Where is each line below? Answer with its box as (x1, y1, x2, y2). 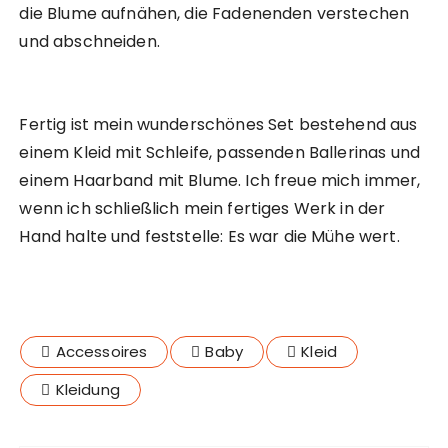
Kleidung (55, 379, 120, 401)
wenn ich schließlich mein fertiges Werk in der (19, 197, 386, 221)
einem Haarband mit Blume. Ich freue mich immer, (19, 169, 421, 193)
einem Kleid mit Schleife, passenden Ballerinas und (19, 141, 420, 165)
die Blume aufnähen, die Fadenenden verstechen (19, 2, 410, 26)
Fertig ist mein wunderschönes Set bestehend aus (19, 113, 418, 137)
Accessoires (55, 341, 148, 363)
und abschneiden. (19, 30, 160, 54)
